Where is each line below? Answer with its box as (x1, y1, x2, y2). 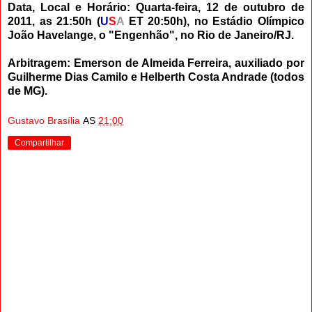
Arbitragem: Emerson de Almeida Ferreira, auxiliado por (8, 56, 304, 69)
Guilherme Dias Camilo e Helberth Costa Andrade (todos (8, 70, 304, 83)
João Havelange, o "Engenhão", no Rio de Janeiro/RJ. (8, 29, 294, 41)
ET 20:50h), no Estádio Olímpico (123, 15, 304, 27)
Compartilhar (15, 138, 64, 148)
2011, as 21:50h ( (8, 15, 100, 27)
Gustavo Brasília (8, 115, 80, 127)
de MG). (8, 84, 47, 97)
